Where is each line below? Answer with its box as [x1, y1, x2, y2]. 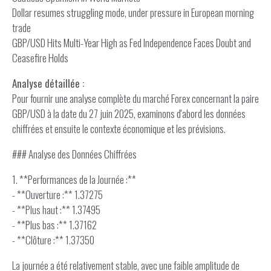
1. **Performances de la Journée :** [12, 172, 136, 187]
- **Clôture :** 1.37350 [12, 232, 94, 247]
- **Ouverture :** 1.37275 [12, 187, 103, 202]
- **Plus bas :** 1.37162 [12, 217, 97, 232]
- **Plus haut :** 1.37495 [12, 202, 100, 217]
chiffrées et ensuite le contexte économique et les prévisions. [12, 121, 226, 136]
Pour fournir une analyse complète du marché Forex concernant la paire [12, 91, 259, 106]
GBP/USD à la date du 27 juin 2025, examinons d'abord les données [12, 106, 246, 121]
